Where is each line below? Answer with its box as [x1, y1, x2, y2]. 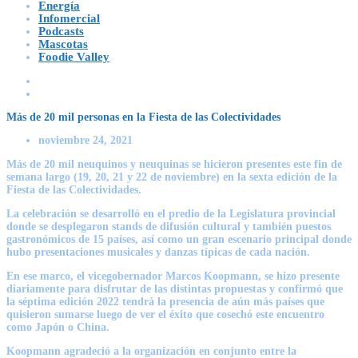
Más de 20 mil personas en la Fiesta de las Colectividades [6, 110, 280, 123]
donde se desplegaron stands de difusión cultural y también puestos [6, 220, 331, 233]
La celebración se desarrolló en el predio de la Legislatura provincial [6, 207, 336, 220]
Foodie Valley [38, 50, 109, 63]
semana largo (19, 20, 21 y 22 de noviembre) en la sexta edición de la [6, 170, 337, 183]
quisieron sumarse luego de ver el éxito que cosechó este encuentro [6, 308, 324, 320]
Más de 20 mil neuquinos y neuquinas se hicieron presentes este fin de [6, 157, 342, 170]
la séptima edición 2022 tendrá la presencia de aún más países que [6, 295, 324, 308]
